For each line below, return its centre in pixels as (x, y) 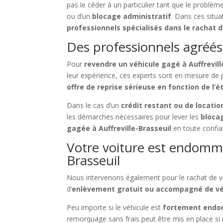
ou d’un (80, 16)
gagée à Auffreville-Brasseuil (119, 128)
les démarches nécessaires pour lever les (134, 117)
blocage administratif (132, 16)
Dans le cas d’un (94, 106)
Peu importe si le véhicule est (115, 208)
